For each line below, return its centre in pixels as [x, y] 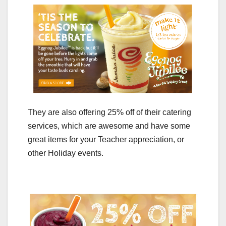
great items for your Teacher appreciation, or [106, 140]
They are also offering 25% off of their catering [109, 112]
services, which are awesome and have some [109, 126]
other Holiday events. [66, 153]
